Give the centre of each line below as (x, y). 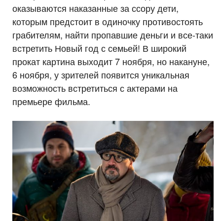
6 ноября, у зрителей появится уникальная (101, 74)
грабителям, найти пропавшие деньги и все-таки (113, 34)
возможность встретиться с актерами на (95, 88)
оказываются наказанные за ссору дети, (95, 8)
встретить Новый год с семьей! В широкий (99, 48)
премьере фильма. (51, 101)
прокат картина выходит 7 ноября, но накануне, (111, 61)
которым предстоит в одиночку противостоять (108, 21)
